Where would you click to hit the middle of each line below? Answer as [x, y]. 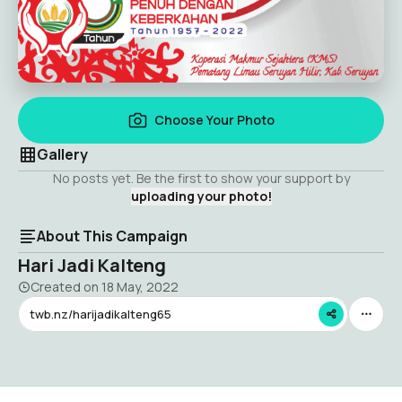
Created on [66, 287]
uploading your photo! [201, 196]
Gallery [62, 154]
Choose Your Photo [214, 120]
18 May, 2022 [140, 287]
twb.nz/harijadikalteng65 [100, 314]
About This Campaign [112, 236]
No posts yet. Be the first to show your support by [201, 178]
